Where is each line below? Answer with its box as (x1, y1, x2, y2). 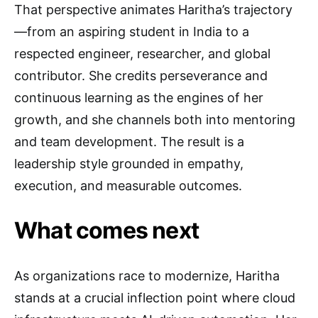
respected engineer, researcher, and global (14, 46, 270, 61)
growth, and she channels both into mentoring (14, 112, 295, 127)
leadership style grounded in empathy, (14, 156, 243, 171)
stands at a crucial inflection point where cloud (14, 290, 295, 305)
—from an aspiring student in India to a (14, 24, 249, 39)
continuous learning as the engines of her (14, 90, 263, 105)
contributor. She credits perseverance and (14, 68, 268, 83)
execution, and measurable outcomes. (14, 178, 242, 193)
